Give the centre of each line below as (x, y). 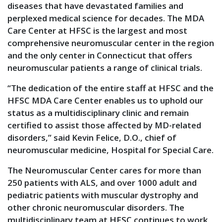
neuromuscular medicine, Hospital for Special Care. (111, 150)
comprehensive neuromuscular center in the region (111, 43)
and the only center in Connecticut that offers (100, 55)
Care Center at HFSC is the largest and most (97, 30)
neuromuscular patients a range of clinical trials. (105, 68)
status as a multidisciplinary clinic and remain (98, 113)
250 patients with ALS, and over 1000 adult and (102, 183)
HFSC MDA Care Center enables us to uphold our (105, 100)
